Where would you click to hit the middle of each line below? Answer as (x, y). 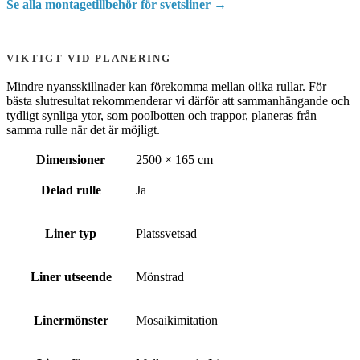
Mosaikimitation (177, 320)
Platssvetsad (166, 233)
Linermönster (71, 320)
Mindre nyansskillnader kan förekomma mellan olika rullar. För (166, 86)
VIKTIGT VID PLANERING (89, 58)
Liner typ (71, 233)
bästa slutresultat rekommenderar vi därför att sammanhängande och (178, 100)
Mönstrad (160, 276)
